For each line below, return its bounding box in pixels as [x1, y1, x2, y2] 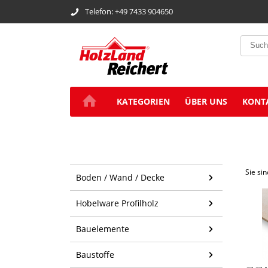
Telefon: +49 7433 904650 [85, 6, 173, 17]
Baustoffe [76, 248, 114, 260]
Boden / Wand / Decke [76, 171, 165, 183]
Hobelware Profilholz [76, 197, 159, 209]
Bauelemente [76, 223, 129, 234]
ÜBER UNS [184, 96, 227, 107]
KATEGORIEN [116, 96, 170, 107]
